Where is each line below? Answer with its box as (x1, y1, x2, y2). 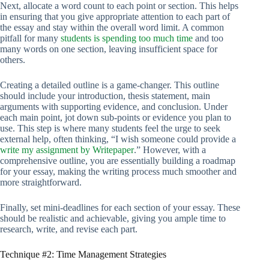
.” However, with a (134, 145, 206, 156)
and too (193, 33, 223, 44)
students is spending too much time (61, 33, 193, 44)
